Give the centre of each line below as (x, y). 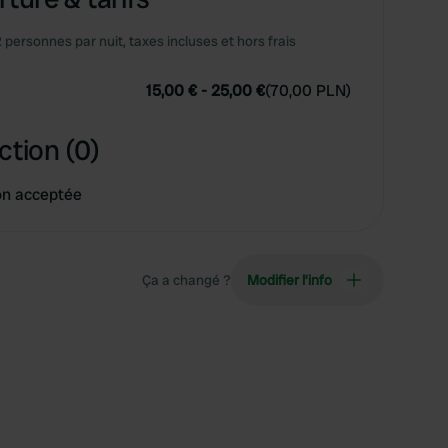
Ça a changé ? (186, 280)
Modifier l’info (289, 280)
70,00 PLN (308, 90)
